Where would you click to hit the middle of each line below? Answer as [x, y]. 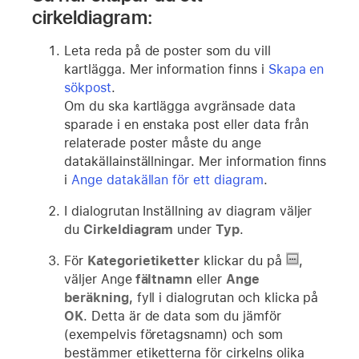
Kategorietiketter [143, 260]
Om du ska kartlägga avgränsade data [180, 106]
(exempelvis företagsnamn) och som [173, 334]
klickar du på [243, 260]
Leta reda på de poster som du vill [167, 50]
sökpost [88, 87]
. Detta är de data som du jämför [182, 316]
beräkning [97, 297]
